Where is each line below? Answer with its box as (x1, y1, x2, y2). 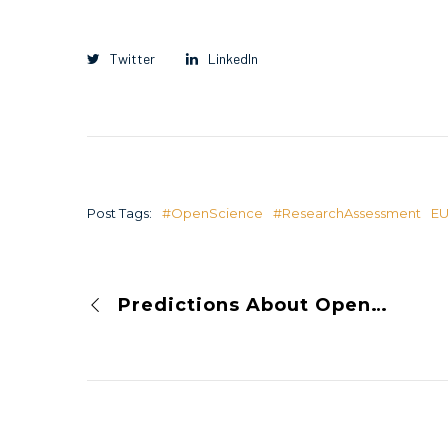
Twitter (110, 49, 155, 67)
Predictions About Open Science (371, 293, 387, 316)
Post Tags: (87, 204, 152, 221)
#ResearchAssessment (272, 204, 421, 221)
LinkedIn (208, 49, 258, 67)
